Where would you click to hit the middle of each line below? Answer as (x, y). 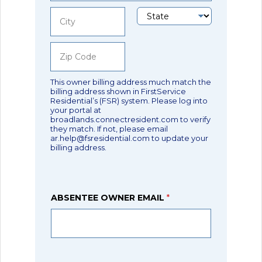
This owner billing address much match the (131, 82)
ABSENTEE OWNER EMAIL (109, 198)
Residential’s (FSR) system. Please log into (129, 101)
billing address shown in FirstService (118, 92)
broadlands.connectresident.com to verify (131, 120)
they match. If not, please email (109, 129)
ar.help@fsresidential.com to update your (130, 138)
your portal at (76, 110)
